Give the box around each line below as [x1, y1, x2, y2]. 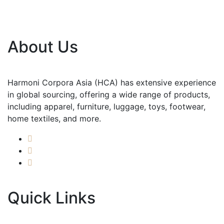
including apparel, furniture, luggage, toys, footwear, [7, 101, 205, 111]
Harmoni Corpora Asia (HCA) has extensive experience [7, 77, 216, 87]
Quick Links [7, 187, 95, 207]
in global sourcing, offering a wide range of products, [7, 89, 210, 99]
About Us [7, 36, 78, 56]
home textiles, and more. [7, 113, 101, 123]
